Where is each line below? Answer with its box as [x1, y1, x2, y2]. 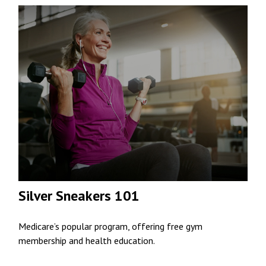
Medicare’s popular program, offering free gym [18, 220, 203, 232]
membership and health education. [18, 234, 156, 246]
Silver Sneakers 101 [18, 186, 140, 205]
